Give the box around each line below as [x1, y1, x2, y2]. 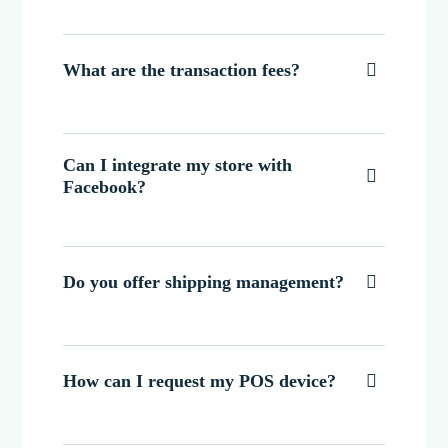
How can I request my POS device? [63, 370, 337, 391]
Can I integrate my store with [63, 154, 293, 175]
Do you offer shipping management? [63, 271, 345, 292]
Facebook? [63, 176, 147, 197]
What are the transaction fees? [63, 59, 301, 80]
